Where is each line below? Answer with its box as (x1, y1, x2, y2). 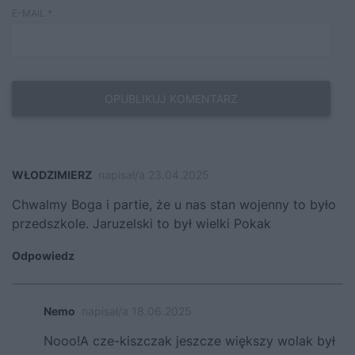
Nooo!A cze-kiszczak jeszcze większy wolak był (44, 332, 335, 349)
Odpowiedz (12, 248, 74, 262)
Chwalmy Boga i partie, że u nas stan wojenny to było (12, 196, 336, 212)
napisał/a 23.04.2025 (98, 167, 209, 181)
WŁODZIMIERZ (12, 167, 92, 181)
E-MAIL (12, 6, 48, 19)
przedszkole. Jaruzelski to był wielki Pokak (12, 215, 271, 231)
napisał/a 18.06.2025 (82, 303, 192, 318)
